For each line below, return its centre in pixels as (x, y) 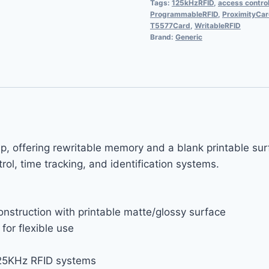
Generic (189, 37)
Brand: (162, 37)
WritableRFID (217, 25)
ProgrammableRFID (184, 14)
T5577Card (170, 25)
